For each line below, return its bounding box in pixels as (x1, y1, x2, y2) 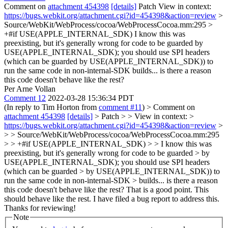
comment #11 (99, 103, 142, 111)
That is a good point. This (124, 185, 209, 194)
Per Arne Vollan (4, 84, 55, 93)
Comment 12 (4, 94, 46, 102)
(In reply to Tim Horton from (4, 103, 99, 111)
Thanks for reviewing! (4, 204, 76, 212)
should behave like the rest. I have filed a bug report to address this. (4, 194, 219, 203)
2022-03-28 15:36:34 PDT (48, 94, 134, 102)
